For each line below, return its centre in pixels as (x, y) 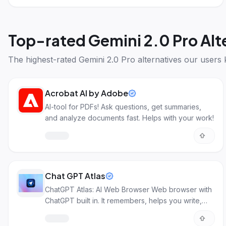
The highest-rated (43, 60)
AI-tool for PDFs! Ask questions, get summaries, (123, 107)
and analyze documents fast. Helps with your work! (129, 118)
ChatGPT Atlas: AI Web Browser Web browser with (128, 189)
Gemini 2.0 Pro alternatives (130, 60)
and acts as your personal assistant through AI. (122, 212)
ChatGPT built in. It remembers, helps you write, (123, 201)
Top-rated (48, 40)
